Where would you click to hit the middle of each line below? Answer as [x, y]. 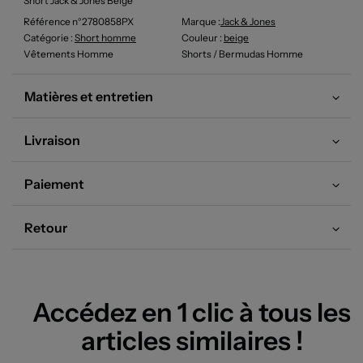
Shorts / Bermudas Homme [242, 54]
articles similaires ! [192, 341]
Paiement [54, 184]
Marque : [201, 21]
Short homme [105, 38]
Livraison [52, 140]
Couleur [200, 38]
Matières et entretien [89, 96]
